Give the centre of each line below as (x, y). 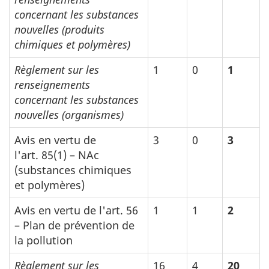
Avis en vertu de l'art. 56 (76, 210)
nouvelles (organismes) (69, 115)
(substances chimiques (73, 170)
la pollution (44, 240)
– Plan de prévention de (74, 225)
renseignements (52, 85)
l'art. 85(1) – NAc (57, 155)
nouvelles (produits (59, 30)
